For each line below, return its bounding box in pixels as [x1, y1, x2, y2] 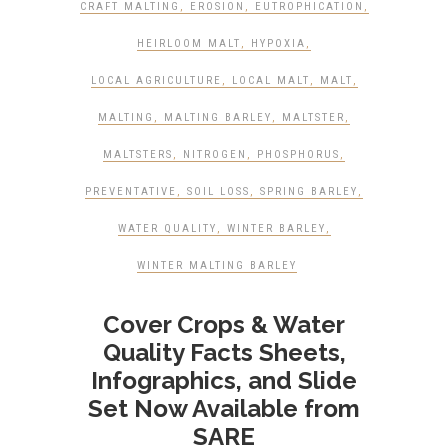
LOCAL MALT [231, 74, 310, 87]
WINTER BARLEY [226, 222, 326, 235]
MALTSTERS [103, 148, 173, 161]
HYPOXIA [251, 37, 306, 50]
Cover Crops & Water [103, 310, 345, 339]
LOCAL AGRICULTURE [90, 74, 222, 87]
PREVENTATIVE [85, 185, 177, 198]
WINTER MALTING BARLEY [136, 259, 297, 272]
